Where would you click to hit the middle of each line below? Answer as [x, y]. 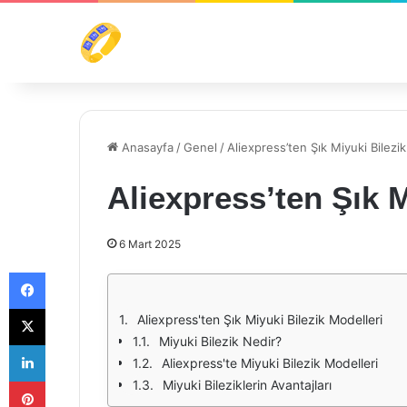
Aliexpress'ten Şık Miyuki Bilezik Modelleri [260, 319]
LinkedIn [68, 344]
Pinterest [70, 381]
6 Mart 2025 [150, 244]
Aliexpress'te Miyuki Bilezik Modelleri [270, 363]
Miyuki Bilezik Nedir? [220, 341]
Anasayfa [146, 147]
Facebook [72, 272]
